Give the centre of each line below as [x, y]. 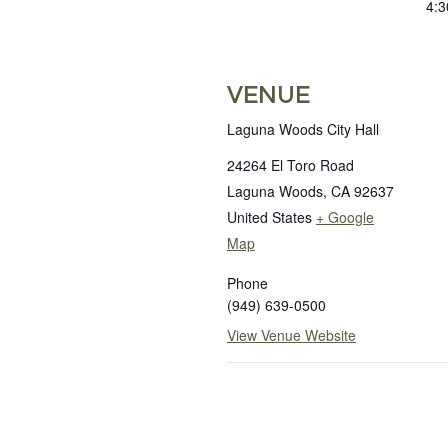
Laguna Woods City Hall [303, 129]
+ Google [345, 217]
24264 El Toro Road [290, 165]
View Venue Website [291, 335]
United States [269, 217]
